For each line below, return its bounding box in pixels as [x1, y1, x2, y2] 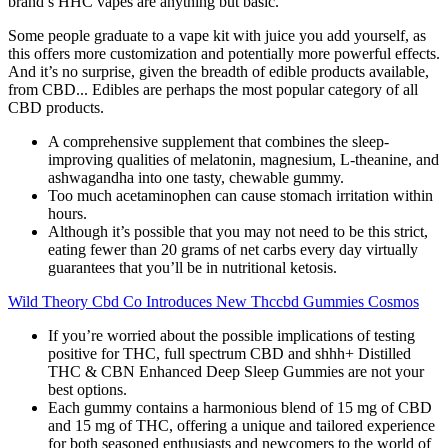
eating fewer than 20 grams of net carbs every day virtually [48, 240, 418, 258]
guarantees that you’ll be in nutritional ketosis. [48, 258, 337, 276]
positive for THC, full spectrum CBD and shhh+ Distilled [48, 344, 411, 362]
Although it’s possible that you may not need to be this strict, [48, 222, 428, 240]
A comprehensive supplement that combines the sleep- [48, 132, 389, 150]
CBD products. [8, 98, 104, 116]
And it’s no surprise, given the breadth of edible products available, [8, 62, 429, 80]
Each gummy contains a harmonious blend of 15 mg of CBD [48, 398, 432, 416]
